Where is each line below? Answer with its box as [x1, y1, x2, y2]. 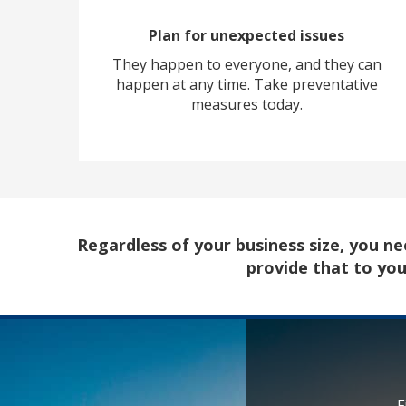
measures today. [190, 94, 303, 115]
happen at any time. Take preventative [115, 74, 378, 95]
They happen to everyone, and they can [111, 54, 382, 75]
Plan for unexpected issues [149, 25, 344, 46]
